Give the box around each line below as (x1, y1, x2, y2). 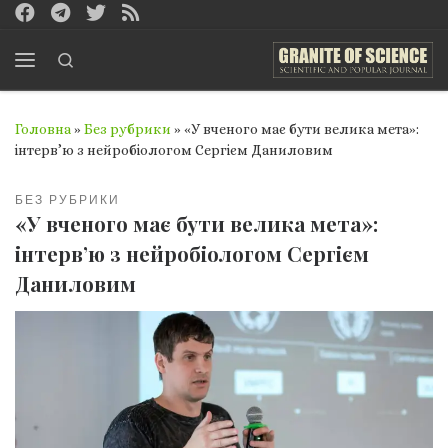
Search (74, 50, 122, 67)
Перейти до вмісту (27, 19, 161, 35)
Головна (15, 120, 71, 137)
